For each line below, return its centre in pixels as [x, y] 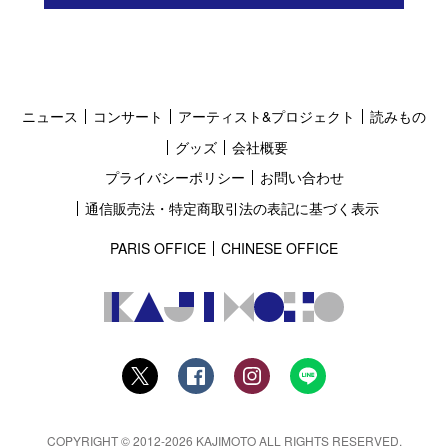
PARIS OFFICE [158, 248]
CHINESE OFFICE [279, 248]
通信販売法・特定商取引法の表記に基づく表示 [231, 208]
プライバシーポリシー [174, 177]
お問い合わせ [301, 177]
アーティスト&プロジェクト [266, 116]
